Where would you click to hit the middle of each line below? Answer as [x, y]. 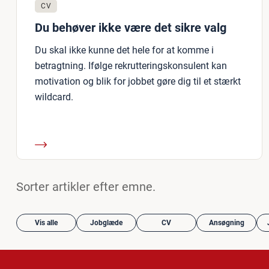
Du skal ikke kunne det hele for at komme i [124, 50]
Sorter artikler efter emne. [86, 187]
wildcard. [54, 97]
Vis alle [46, 223]
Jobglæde [106, 223]
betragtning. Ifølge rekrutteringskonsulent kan [131, 66]
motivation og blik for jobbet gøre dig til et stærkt [138, 81]
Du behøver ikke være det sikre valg [131, 28]
